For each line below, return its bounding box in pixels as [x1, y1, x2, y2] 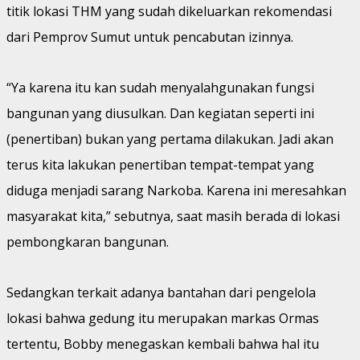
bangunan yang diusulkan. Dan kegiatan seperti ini [6, 104, 314, 122]
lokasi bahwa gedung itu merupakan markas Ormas [6, 309, 319, 327]
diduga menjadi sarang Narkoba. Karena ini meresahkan [6, 181, 346, 199]
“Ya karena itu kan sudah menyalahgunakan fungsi [6, 78, 314, 96]
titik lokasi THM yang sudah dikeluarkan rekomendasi [6, 2, 332, 20]
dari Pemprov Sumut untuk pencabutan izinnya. [6, 27, 293, 46]
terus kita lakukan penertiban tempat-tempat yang [6, 155, 314, 174]
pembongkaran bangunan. [6, 232, 169, 251]
